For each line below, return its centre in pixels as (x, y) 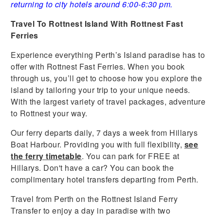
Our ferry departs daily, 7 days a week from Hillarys (104, 132)
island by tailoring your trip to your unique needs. (100, 90)
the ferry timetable (46, 156)
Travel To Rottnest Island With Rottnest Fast (97, 23)
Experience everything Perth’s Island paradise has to (108, 54)
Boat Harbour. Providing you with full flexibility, (98, 144)
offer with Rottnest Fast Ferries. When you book (98, 66)
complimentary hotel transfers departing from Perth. (105, 179)
